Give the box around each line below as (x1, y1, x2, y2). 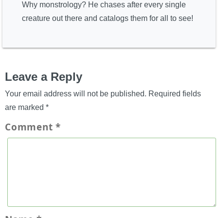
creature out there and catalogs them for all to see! (21, 14, 193, 23)
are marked (5, 103, 46, 111)
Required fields (148, 89, 201, 98)
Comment (5, 120, 56, 133)
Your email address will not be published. (5, 89, 146, 98)
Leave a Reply (5, 70, 82, 83)
